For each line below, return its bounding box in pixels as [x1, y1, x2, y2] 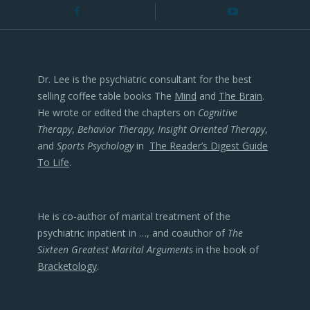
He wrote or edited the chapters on [37, 106, 198, 119]
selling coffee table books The [37, 89, 174, 102]
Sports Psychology [57, 139, 134, 152]
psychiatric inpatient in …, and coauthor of [37, 226, 228, 239]
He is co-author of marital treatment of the [37, 210, 230, 223]
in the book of [193, 243, 259, 256]
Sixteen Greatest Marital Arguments [37, 243, 193, 256]
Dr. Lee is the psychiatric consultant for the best [37, 73, 252, 86]
